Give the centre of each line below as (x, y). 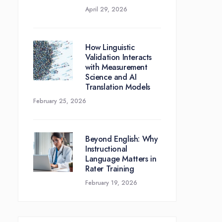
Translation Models (118, 87)
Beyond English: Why (122, 139)
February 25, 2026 (60, 101)
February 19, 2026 (111, 183)
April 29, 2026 (106, 9)
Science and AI (111, 77)
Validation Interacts (118, 57)
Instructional (106, 149)
